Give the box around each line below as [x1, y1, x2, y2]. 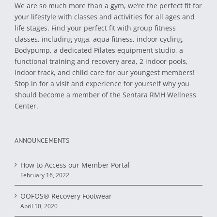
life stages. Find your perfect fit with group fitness [15, 23, 176, 32]
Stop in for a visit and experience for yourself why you [15, 78, 189, 88]
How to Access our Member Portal [20, 160, 130, 170]
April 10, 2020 [20, 201, 58, 210]
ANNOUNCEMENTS [15, 136, 69, 145]
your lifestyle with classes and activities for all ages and [15, 12, 195, 21]
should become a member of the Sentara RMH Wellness [15, 90, 196, 99]
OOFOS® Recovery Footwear [20, 191, 112, 201]
